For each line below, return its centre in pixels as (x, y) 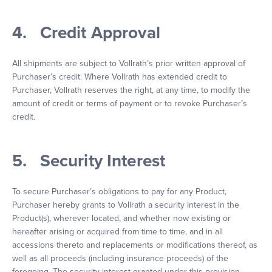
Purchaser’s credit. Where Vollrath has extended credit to (120, 77)
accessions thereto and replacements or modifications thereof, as (135, 245)
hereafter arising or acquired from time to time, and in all (117, 232)
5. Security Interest (89, 161)
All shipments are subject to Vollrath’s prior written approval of (129, 63)
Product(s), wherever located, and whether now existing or (121, 218)
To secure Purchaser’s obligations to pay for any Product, (119, 192)
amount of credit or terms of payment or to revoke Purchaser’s (130, 104)
